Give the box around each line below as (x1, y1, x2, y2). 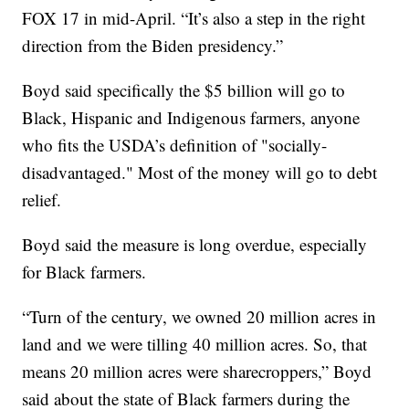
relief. (22, 188, 62, 212)
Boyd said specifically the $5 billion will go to (22, 79, 346, 102)
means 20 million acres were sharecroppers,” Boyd (22, 360, 372, 383)
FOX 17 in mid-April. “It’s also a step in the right (22, 6, 366, 30)
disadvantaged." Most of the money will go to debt (22, 161, 378, 184)
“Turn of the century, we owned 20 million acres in (22, 305, 377, 329)
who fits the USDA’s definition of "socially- (22, 133, 328, 157)
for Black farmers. (22, 260, 147, 284)
